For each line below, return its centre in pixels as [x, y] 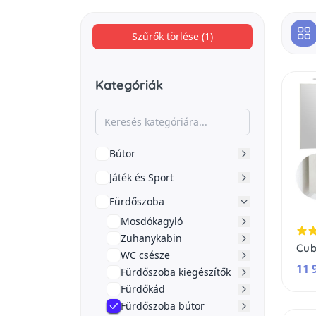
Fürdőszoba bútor [163, 306]
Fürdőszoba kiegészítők [176, 272]
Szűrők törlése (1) [172, 36]
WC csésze [145, 255]
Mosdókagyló [152, 221]
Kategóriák [129, 85]
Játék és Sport [141, 177]
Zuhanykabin [151, 238]
